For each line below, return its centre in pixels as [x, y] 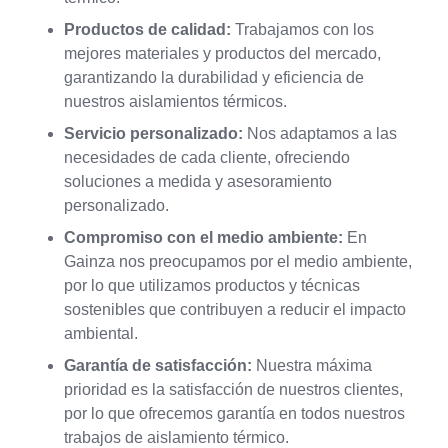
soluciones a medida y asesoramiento [198, 182]
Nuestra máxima [312, 366]
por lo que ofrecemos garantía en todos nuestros [234, 414]
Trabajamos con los [302, 30]
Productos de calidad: [147, 30]
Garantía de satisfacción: [158, 366]
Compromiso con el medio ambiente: [203, 238]
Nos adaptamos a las [320, 134]
